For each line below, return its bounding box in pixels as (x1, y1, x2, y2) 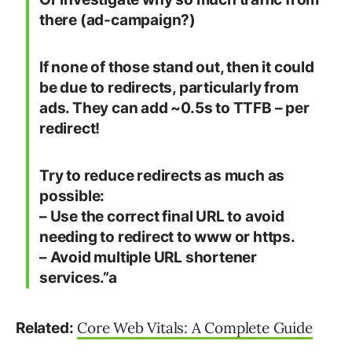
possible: (39, 187, 105, 206)
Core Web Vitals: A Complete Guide (77, 318, 313, 338)
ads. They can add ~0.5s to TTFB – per (39, 99, 310, 118)
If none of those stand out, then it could (39, 58, 314, 77)
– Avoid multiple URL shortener (39, 248, 258, 267)
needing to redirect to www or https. (39, 228, 295, 247)
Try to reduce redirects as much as (39, 167, 285, 185)
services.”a (39, 269, 117, 288)
